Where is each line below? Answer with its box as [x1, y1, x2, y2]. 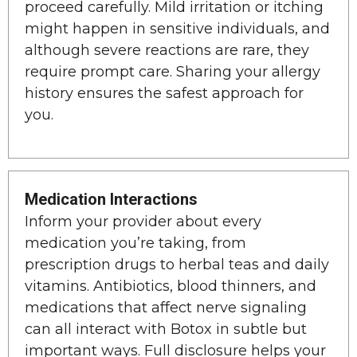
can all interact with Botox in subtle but [25, 320, 307, 339]
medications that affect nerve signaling [25, 299, 307, 317]
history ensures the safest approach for [25, 84, 304, 103]
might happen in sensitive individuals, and [25, 20, 330, 38]
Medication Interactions [25, 190, 198, 210]
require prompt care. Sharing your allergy [25, 63, 320, 81]
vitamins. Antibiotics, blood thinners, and [25, 277, 316, 296]
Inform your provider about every [25, 213, 261, 231]
